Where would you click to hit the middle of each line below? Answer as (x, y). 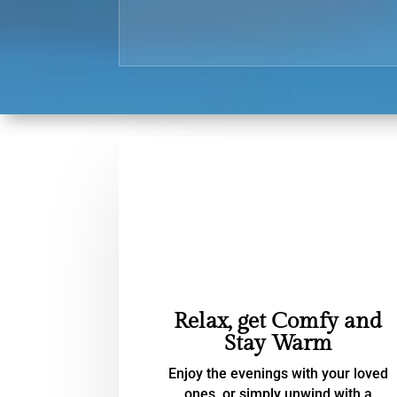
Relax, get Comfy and (278, 322)
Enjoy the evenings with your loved (278, 374)
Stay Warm (278, 344)
